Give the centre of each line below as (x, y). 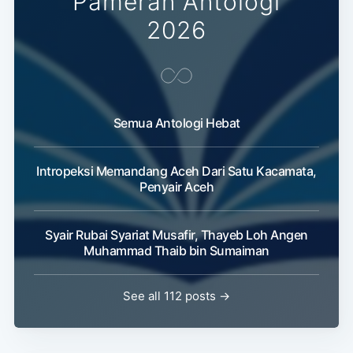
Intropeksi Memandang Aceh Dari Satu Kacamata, (176, 171)
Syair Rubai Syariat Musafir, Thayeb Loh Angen (176, 235)
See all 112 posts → (176, 296)
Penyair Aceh (176, 187)
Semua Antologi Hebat (176, 123)
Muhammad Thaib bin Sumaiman (176, 251)
